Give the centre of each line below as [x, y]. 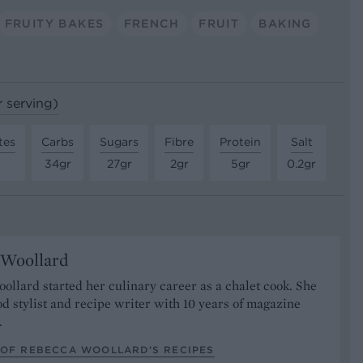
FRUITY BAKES [54, 23]
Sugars [119, 141]
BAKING [285, 23]
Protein [240, 141]
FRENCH [151, 23]
